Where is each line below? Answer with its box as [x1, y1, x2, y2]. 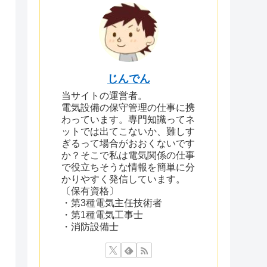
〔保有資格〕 [61, 185, 119, 196]
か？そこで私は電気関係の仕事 [61, 150, 195, 160]
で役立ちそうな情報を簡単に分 [61, 162, 195, 172]
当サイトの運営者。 [61, 90, 147, 101]
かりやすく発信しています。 [61, 173, 185, 184]
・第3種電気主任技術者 [61, 197, 162, 208]
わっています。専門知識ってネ [61, 114, 195, 125]
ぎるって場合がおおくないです [61, 138, 195, 148]
